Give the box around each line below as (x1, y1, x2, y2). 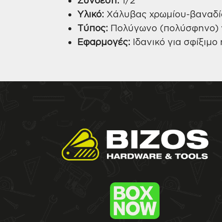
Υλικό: (77, 8, 104, 19)
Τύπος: (77, 22, 108, 33)
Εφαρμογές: (77, 36, 130, 47)
